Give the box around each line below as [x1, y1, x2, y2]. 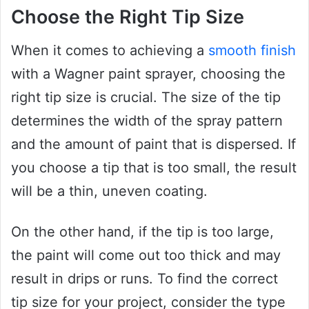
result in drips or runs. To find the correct [11, 270, 278, 288]
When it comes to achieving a [11, 42, 208, 59]
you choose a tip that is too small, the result [11, 159, 297, 177]
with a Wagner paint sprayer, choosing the [11, 66, 286, 83]
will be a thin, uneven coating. [11, 183, 208, 200]
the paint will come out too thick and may [11, 247, 281, 264]
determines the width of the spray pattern [11, 112, 283, 130]
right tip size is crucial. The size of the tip [11, 89, 281, 106]
